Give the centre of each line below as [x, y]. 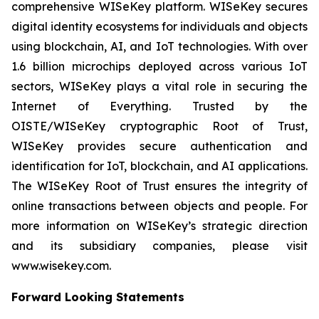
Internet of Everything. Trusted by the [159, 106]
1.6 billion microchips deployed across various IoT [159, 66]
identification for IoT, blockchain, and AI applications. [159, 166]
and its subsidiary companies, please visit [159, 246]
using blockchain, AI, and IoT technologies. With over [159, 46]
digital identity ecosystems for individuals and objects [159, 26]
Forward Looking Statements [98, 297]
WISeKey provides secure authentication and [159, 146]
